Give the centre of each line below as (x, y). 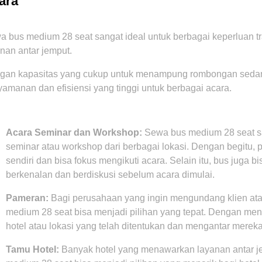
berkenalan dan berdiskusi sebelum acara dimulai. (110, 174)
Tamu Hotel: (32, 249)
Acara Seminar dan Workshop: (74, 132)
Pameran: (27, 198)
